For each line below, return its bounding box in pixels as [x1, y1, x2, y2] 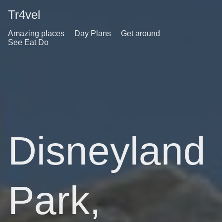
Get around [121, 29, 160, 38]
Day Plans [74, 29, 111, 38]
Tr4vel [8, 8, 40, 21]
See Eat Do [8, 38, 49, 47]
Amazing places [8, 29, 64, 38]
